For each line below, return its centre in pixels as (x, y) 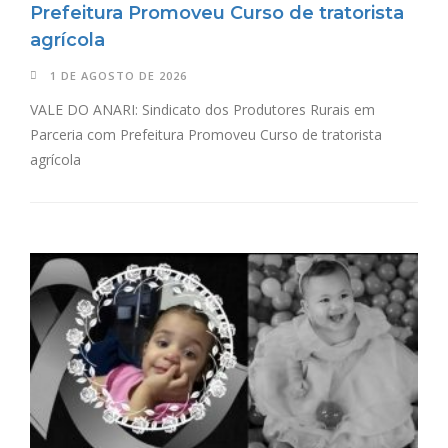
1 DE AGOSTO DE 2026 (118, 76)
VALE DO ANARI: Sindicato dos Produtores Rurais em (202, 110)
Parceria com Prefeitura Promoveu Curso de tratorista (206, 135)
